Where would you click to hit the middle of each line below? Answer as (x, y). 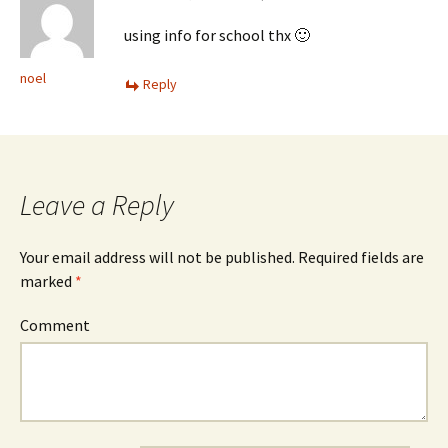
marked (47, 281)
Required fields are (359, 257)
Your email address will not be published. (157, 257)
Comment (55, 325)
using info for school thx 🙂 (217, 35)
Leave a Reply (97, 205)
